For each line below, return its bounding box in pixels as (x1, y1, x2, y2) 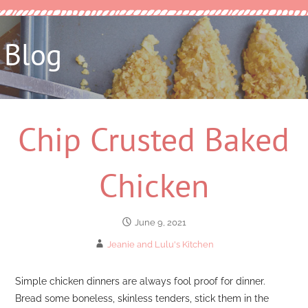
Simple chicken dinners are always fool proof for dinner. (15, 274, 266, 287)
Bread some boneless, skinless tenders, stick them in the (15, 291, 269, 304)
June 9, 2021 (135, 217, 187, 228)
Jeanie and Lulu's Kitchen (107, 239, 214, 250)
